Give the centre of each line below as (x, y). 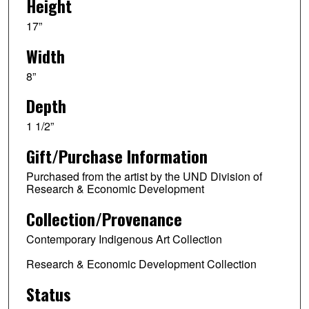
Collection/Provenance (104, 219)
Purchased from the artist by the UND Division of (144, 177)
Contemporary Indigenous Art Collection (124, 239)
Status (48, 293)
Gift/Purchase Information (117, 156)
